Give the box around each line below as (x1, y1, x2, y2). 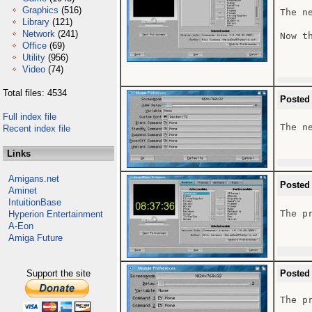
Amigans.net (8, 173, 59, 184)
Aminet (8, 185, 37, 196)
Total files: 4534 (3, 88, 67, 98)
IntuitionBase (8, 197, 61, 208)
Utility (22, 52, 45, 63)
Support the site (26, 268, 91, 279)
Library (22, 17, 49, 27)
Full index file (3, 111, 56, 122)
